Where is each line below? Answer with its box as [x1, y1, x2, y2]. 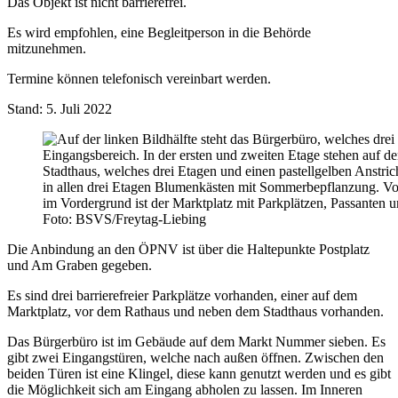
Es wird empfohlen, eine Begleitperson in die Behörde [7, 25, 311, 41]
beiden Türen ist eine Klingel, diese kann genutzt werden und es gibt [7, 366, 391, 382]
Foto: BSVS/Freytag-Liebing [43, 211, 206, 227]
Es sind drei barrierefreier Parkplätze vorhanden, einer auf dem [7, 288, 357, 304]
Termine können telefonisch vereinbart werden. [7, 71, 271, 87]
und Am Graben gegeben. [7, 258, 152, 274]
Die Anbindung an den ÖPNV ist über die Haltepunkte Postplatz [7, 242, 370, 258]
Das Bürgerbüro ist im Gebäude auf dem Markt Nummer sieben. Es [7, 334, 386, 350]
